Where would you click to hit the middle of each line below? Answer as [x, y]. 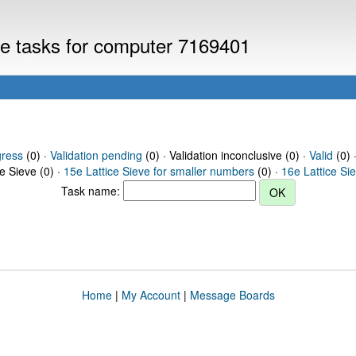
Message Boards [232, 295]
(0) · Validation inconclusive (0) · [225, 155]
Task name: [92, 190]
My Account [151, 295]
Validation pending [96, 155]
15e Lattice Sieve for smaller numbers [159, 171]
